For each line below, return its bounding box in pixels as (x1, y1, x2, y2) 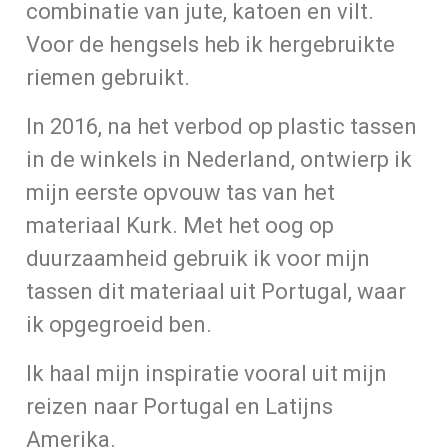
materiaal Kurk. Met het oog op (26, 213, 334, 238)
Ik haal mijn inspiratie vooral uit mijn (26, 361, 387, 386)
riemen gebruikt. (26, 65, 190, 90)
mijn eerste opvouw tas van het (26, 180, 335, 205)
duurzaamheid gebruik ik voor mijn (26, 246, 370, 271)
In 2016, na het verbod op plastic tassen (26, 114, 417, 139)
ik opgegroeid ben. (26, 312, 212, 337)
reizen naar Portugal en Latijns (26, 394, 333, 419)
